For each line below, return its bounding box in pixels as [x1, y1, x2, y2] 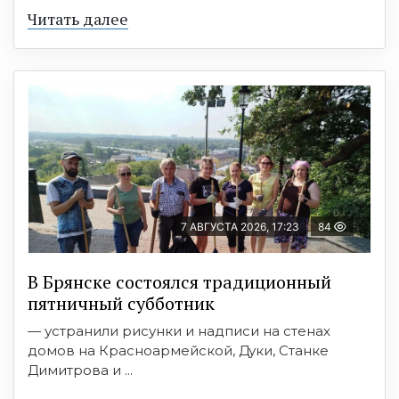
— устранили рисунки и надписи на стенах [28, 322, 330, 340]
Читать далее [28, 8, 128, 30]
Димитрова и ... [28, 362, 133, 379]
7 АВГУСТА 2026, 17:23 [181, 220, 299, 234]
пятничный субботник [28, 291, 215, 316]
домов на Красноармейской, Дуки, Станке [28, 342, 329, 360]
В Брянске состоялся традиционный [28, 270, 331, 295]
